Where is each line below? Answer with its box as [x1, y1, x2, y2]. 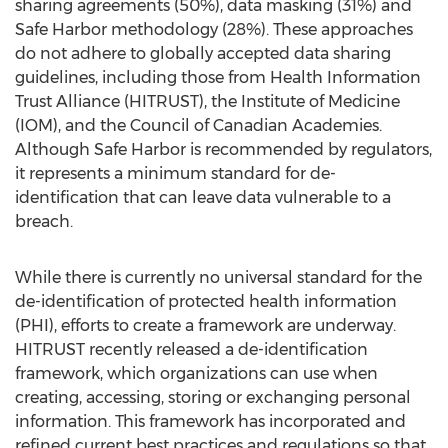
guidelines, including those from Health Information [15, 68, 421, 87]
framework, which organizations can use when [15, 364, 378, 383]
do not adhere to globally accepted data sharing [15, 44, 391, 63]
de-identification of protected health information [15, 292, 397, 311]
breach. [15, 212, 73, 231]
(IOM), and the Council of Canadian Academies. [15, 116, 382, 135]
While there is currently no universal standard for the [15, 268, 422, 287]
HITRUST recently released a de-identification [15, 340, 368, 359]
